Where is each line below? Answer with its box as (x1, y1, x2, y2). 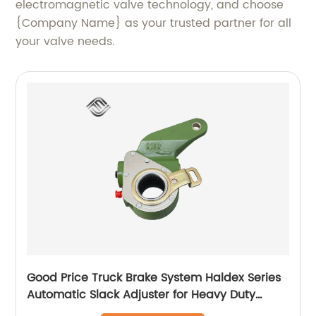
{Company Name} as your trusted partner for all (16, 13, 292, 32)
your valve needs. (16, 32, 116, 51)
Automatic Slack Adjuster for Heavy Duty (27, 285, 256, 304)
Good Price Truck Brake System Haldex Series (27, 268, 281, 287)
